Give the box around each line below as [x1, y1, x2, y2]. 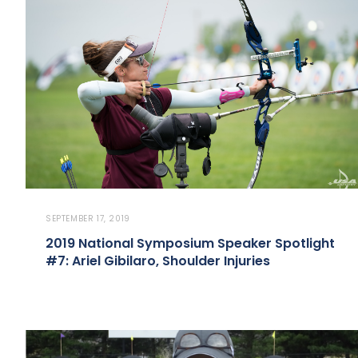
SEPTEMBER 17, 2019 [46, 213, 130, 225]
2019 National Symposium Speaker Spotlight [46, 234, 335, 253]
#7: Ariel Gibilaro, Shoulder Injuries [46, 252, 270, 271]
